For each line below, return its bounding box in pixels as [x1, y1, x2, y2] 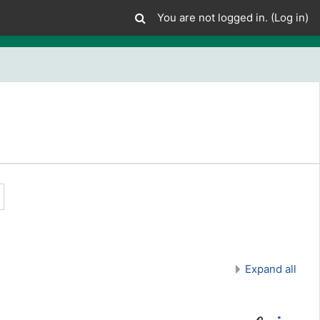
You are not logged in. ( [157, 11, 274, 24]
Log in [274, 11, 305, 24]
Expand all [245, 262, 296, 276]
